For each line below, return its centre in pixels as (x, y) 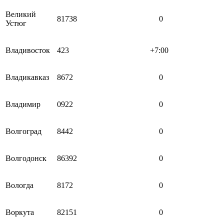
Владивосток (28, 50)
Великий (21, 14)
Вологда (19, 185)
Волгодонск (26, 158)
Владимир (23, 104)
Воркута (20, 212)
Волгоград (23, 131)
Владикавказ (27, 77)
